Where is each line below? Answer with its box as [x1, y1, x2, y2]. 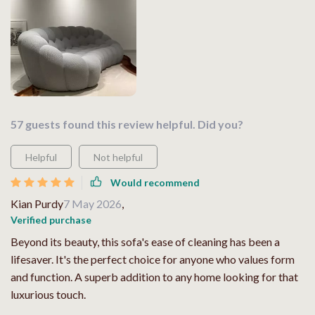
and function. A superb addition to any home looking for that [11, 269, 298, 283]
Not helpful [94, 150, 143, 163]
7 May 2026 [63, 196, 122, 210]
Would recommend [110, 176, 200, 189]
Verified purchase [11, 213, 91, 226]
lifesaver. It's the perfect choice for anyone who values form [11, 252, 295, 266]
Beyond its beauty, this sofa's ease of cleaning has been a [11, 234, 280, 248]
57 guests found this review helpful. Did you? [11, 117, 243, 131]
